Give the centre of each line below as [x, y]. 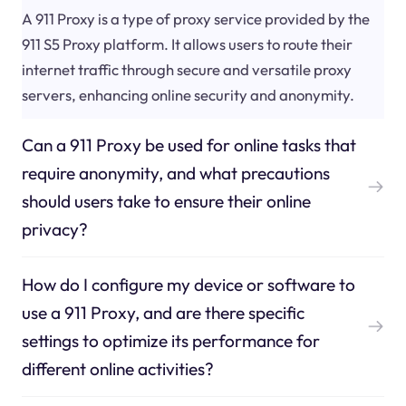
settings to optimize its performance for [170, 340]
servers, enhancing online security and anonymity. [188, 94]
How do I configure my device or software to [188, 284]
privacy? [54, 229]
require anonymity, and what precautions [175, 173]
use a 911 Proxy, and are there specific [163, 312]
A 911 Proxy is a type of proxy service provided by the [195, 18]
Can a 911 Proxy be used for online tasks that [188, 145]
